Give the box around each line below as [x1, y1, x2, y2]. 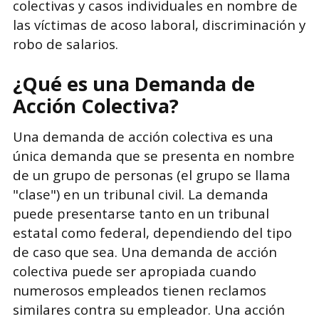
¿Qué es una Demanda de [12, 70, 255, 98]
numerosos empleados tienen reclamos [12, 281, 266, 299]
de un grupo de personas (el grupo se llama [12, 165, 291, 184]
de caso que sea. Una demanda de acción [12, 242, 277, 261]
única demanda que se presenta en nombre [12, 146, 295, 164]
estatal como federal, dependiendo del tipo [12, 223, 292, 241]
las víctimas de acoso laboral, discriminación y [12, 15, 305, 33]
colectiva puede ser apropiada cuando [12, 261, 256, 280]
